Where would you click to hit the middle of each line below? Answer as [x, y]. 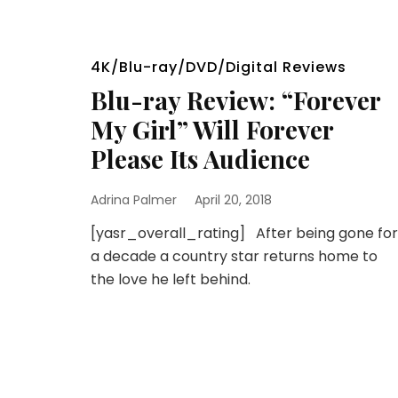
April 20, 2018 [233, 200]
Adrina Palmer [134, 200]
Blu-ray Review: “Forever [235, 100]
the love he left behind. [171, 279]
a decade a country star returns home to [234, 256]
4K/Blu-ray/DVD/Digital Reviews [219, 67]
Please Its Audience [200, 159]
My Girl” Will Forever [212, 129]
